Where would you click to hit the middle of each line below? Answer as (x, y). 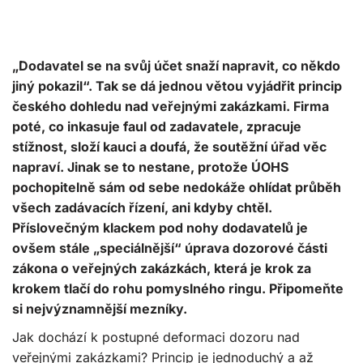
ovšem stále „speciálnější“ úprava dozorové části (170, 248)
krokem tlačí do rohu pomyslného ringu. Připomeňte (178, 288)
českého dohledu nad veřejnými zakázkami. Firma (171, 106)
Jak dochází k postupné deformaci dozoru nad (156, 337)
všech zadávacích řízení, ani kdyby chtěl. (142, 207)
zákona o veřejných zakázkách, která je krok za (162, 268)
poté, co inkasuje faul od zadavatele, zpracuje (157, 126)
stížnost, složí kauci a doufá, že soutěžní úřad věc (169, 147)
